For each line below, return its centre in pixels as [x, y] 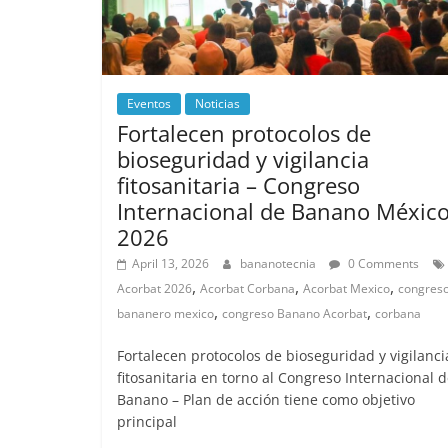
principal [147, 421]
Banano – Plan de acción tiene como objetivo [266, 399]
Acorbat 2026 [154, 288]
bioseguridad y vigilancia [243, 158]
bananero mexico [165, 313]
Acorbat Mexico [346, 288]
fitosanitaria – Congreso [238, 184]
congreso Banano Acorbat [294, 313]
